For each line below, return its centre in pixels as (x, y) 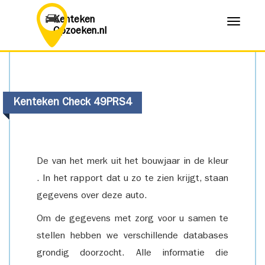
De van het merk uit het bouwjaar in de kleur (132, 162)
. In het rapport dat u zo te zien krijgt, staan (132, 179)
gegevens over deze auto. (92, 196)
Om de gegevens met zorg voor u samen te (132, 219)
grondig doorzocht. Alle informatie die (132, 254)
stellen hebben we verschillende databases (132, 237)
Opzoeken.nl (80, 32)
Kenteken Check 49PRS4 (72, 104)
